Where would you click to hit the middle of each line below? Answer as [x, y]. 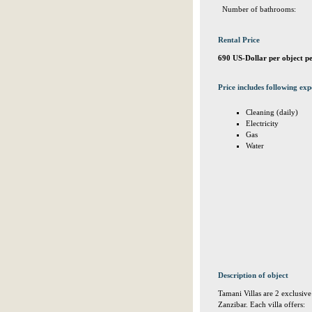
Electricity [262, 123]
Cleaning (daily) [272, 112]
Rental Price [239, 40]
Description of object [253, 275]
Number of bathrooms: [259, 9]
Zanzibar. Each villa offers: [262, 304]
